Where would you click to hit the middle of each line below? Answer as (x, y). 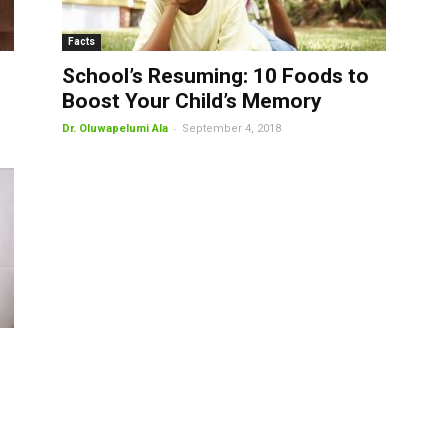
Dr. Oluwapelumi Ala (115, 128)
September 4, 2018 (231, 128)
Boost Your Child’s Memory (192, 101)
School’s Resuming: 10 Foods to (215, 76)
